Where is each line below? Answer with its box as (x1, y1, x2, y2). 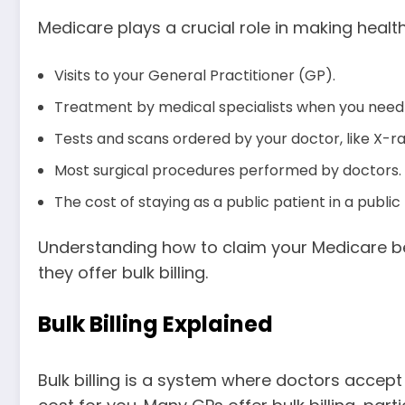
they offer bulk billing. (38, 260, 208, 284)
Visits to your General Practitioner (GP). (54, 64, 335, 86)
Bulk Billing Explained (38, 309, 273, 340)
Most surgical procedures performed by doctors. (54, 159, 401, 181)
